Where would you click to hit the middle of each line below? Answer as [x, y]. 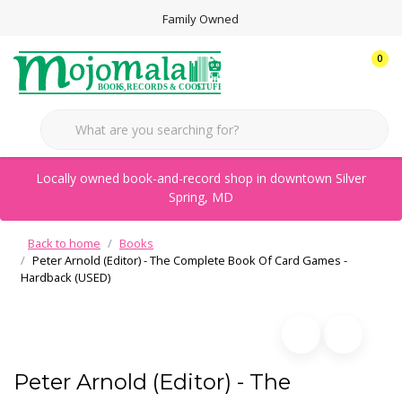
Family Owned [201, 19]
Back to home [64, 243]
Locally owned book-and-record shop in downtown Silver [201, 178]
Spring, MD [201, 197]
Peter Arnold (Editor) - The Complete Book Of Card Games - [190, 260]
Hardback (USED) [66, 277]
